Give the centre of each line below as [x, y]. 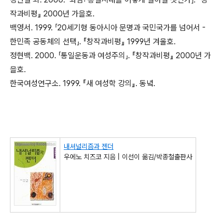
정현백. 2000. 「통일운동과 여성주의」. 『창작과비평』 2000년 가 [111, 56]
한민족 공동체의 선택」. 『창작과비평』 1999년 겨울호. [93, 42]
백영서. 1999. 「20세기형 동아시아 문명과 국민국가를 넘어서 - [108, 28]
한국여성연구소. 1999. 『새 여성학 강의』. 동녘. [83, 83]
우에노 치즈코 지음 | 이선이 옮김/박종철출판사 [128, 157]
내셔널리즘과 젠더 [89, 146]
